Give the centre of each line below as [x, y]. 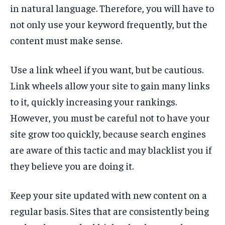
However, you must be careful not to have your [110, 118]
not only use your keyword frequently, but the [109, 24]
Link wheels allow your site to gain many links [110, 85]
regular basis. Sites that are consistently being [109, 211]
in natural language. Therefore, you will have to [112, 8]
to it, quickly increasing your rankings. [93, 101]
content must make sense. [66, 40]
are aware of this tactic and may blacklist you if [111, 150]
